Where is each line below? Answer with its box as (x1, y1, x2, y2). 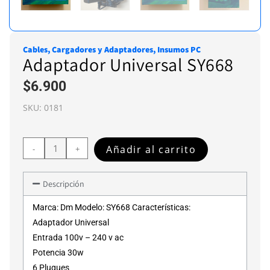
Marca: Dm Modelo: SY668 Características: (33, 202, 190, 212)
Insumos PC (157, 43, 201, 55)
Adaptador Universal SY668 (23, 52, 234, 77)
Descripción (42, 178, 84, 189)
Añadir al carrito (106, 142, 196, 156)
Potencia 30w (33, 247, 84, 257)
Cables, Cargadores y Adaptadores (23, 43, 153, 55)
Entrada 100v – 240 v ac (33, 232, 124, 242)
